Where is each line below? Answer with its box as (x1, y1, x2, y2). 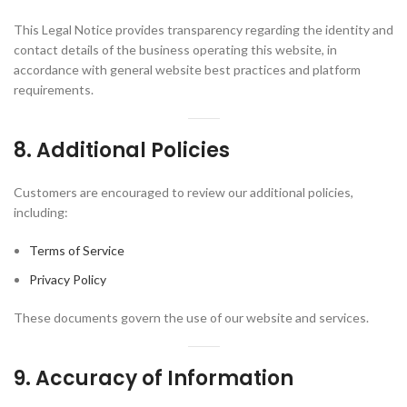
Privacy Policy (29, 272, 106, 287)
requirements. (14, 82, 94, 97)
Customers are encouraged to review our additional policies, (14, 184, 353, 200)
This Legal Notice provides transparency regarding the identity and (14, 22, 393, 37)
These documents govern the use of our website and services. (14, 310, 369, 325)
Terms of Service (29, 243, 124, 258)
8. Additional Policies (14, 136, 230, 164)
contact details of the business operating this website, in (14, 42, 337, 57)
